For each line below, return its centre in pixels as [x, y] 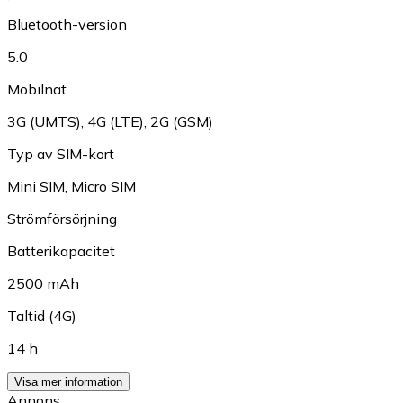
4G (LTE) [116, 121]
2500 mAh [43, 283]
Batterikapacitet [61, 251]
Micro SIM [103, 186]
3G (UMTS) [44, 121]
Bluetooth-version [67, 24]
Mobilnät [37, 89]
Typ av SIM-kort [61, 154]
